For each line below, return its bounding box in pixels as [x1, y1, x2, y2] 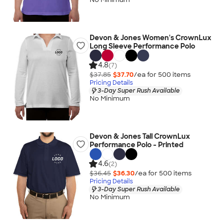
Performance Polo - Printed [89, 140, 183, 149]
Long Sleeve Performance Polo [89, 42, 195, 51]
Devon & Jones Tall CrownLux [89, 132, 190, 141]
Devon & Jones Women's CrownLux [89, 33, 211, 42]
